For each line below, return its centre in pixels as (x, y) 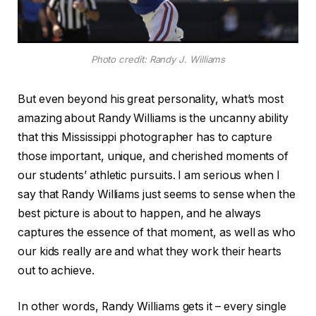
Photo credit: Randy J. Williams (158, 59)
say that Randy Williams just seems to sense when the (157, 194)
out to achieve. (56, 270)
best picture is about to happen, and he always (140, 213)
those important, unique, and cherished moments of (153, 156)
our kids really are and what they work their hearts (150, 251)
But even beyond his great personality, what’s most (151, 99)
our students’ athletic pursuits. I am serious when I (149, 175)
